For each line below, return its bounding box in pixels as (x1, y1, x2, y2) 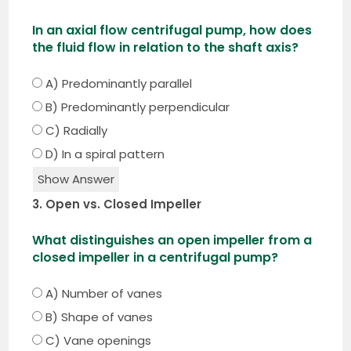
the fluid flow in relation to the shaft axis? (32, 38, 299, 56)
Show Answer (38, 170, 115, 187)
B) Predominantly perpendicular (42, 98, 230, 115)
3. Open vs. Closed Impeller (32, 195, 202, 212)
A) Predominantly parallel (42, 74, 193, 92)
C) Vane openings (42, 331, 152, 349)
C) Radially (42, 121, 108, 139)
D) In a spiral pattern (42, 145, 165, 162)
